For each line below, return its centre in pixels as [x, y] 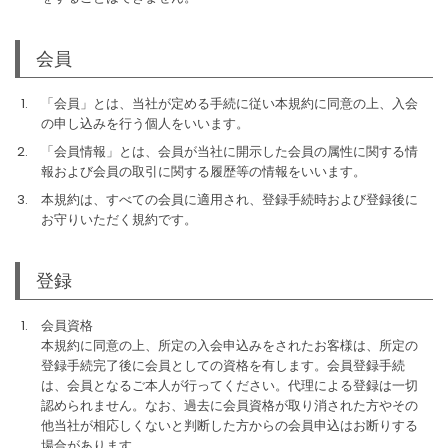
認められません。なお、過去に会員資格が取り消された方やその [229, 405]
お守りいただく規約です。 [119, 219]
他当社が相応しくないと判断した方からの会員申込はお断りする [229, 425]
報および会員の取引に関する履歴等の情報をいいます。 [203, 171]
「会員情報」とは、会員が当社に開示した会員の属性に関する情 [229, 151]
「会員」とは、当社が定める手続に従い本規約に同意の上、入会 [229, 103]
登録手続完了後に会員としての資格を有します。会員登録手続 [223, 365]
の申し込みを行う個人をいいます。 [145, 123]
